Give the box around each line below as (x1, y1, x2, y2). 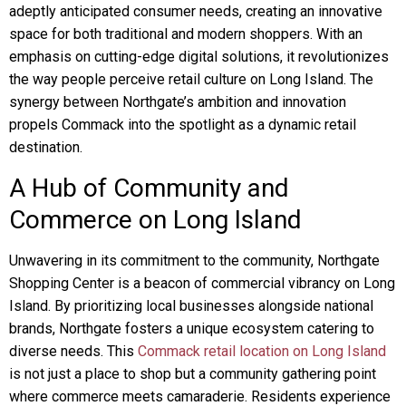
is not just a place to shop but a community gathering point (9, 365, 376, 382)
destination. (9, 139, 82, 156)
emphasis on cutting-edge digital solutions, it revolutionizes (9, 48, 389, 65)
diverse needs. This (9, 343, 138, 360)
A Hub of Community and (9, 173, 289, 203)
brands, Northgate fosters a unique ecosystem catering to (9, 320, 374, 337)
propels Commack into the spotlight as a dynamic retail (9, 116, 356, 133)
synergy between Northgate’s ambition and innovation (9, 93, 346, 111)
